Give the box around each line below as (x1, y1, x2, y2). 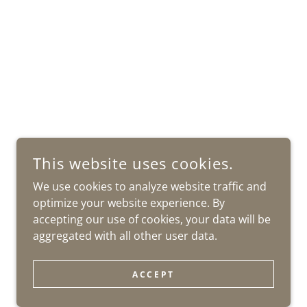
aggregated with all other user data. (33, 228, 217, 243)
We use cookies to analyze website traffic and (33, 179, 267, 194)
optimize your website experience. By (33, 195, 225, 210)
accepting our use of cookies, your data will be (33, 212, 271, 227)
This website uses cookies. (33, 153, 234, 173)
